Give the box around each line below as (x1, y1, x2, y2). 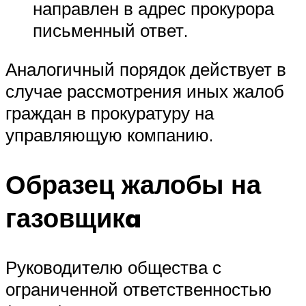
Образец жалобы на (5, 167, 261, 201)
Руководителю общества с (5, 256, 221, 279)
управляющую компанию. (5, 124, 213, 146)
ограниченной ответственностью (5, 278, 272, 301)
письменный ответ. (33, 18, 188, 41)
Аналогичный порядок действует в (5, 58, 286, 81)
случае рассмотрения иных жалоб (5, 80, 284, 102)
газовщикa (5, 201, 141, 235)
